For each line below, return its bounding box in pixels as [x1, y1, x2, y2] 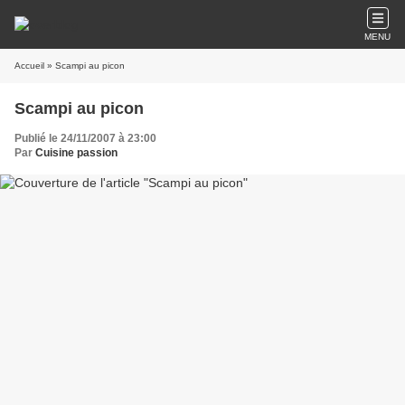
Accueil [14, 61, 44, 71]
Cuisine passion [35, 146, 118, 159]
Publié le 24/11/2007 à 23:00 [14, 132, 156, 145]
